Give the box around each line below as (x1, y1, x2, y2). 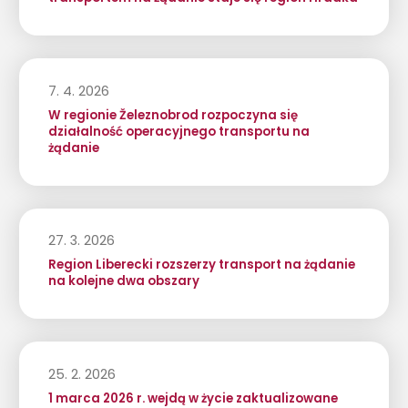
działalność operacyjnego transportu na (47, 122, 310, 140)
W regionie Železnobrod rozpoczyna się (47, 106, 298, 124)
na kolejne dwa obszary (47, 272, 199, 291)
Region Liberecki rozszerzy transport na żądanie (47, 256, 355, 274)
